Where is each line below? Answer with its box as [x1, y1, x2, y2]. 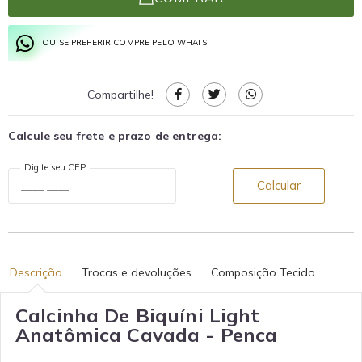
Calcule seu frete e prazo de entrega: [8, 128, 222, 143]
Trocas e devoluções [82, 264, 192, 280]
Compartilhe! [86, 86, 154, 102]
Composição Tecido [211, 264, 315, 280]
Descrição [10, 264, 62, 280]
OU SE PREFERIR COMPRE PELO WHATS [42, 37, 208, 48]
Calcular [257, 178, 301, 193]
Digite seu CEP [24, 161, 86, 173]
